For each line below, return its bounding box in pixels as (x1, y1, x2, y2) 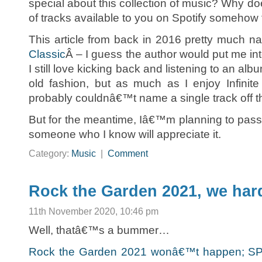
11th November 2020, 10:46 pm (29, 206, 158, 217)
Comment (108, 149, 148, 159)
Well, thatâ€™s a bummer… (29, 224, 170, 237)
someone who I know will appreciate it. (29, 128, 221, 141)
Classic (29, 48, 65, 61)
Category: (29, 149, 71, 159)
